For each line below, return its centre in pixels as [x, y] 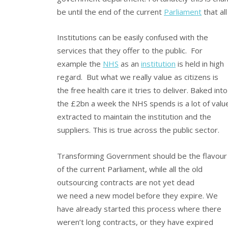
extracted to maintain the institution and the [134, 117]
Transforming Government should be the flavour [142, 155]
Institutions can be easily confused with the [133, 37]
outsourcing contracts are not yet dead [126, 182]
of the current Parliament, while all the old [130, 169]
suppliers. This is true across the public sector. [138, 130]
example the [80, 64]
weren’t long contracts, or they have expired [135, 222]
